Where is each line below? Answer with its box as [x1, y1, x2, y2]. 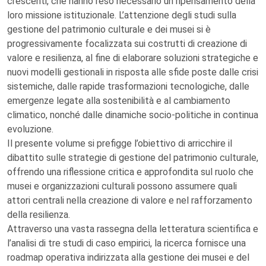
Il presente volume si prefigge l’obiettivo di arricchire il [7, 138, 232, 149]
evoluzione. [7, 123, 53, 135]
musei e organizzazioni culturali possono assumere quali [7, 180, 237, 192]
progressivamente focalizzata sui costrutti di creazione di [7, 38, 247, 49]
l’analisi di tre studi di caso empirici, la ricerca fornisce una [7, 237, 246, 249]
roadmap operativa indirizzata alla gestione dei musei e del [7, 252, 249, 263]
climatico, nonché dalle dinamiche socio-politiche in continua [7, 109, 258, 121]
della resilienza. [7, 209, 70, 220]
